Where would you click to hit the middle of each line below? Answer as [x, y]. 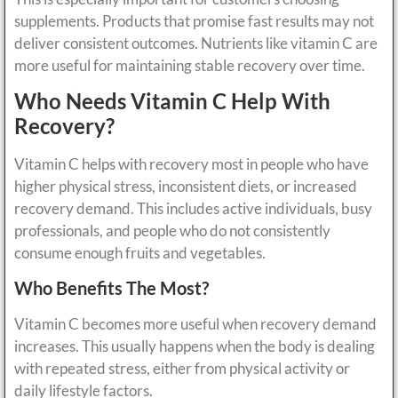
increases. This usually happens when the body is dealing [195, 346]
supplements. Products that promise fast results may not [194, 20]
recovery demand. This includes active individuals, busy [193, 209]
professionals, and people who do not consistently [172, 231]
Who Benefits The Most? [111, 287]
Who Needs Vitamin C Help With [172, 101]
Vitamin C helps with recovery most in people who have [191, 164]
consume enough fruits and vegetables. [140, 253]
